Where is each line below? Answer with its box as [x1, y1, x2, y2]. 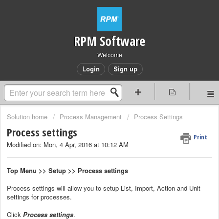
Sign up [113, 64, 137, 73]
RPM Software [74, 32, 145, 50]
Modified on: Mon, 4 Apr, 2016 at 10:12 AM [7, 140, 129, 150]
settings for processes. [7, 192, 74, 201]
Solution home [7, 112, 49, 121]
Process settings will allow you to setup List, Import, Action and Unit [7, 183, 200, 193]
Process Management [60, 112, 122, 121]
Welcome [97, 50, 122, 59]
